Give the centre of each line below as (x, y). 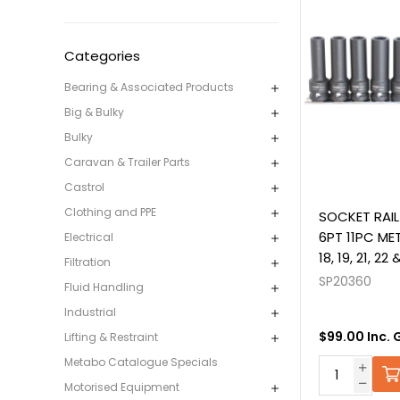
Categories (102, 56)
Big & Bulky (94, 112)
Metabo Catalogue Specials (141, 362)
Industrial (90, 312)
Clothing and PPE (110, 212)
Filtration (87, 262)
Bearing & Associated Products (149, 87)
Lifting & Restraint (111, 337)
